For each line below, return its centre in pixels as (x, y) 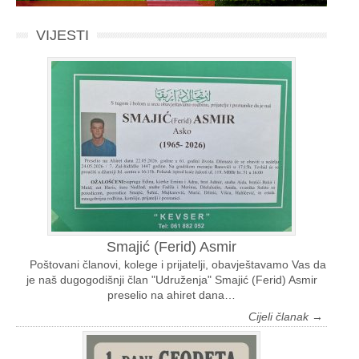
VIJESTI (63, 36)
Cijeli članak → (286, 317)
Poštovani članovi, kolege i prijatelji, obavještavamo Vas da (171, 265)
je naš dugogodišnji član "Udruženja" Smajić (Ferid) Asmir (171, 280)
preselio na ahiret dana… (171, 295)
